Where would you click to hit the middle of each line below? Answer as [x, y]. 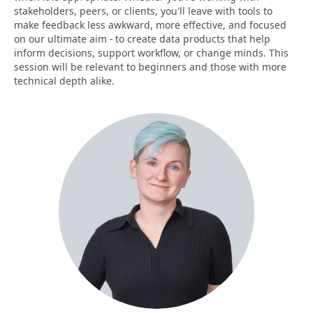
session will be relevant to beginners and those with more [150, 67]
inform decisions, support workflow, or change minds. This [151, 53]
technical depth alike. [64, 81]
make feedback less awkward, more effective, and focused [150, 25]
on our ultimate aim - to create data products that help [142, 39]
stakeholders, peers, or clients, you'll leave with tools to [143, 11]
